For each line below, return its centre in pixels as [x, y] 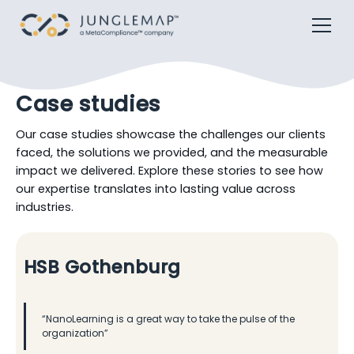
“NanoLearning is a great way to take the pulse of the [168, 319]
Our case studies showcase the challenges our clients [171, 134]
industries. [45, 207]
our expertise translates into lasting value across [156, 189]
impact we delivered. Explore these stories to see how [169, 171]
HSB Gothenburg [102, 267]
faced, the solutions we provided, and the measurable [172, 153]
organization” [75, 333]
